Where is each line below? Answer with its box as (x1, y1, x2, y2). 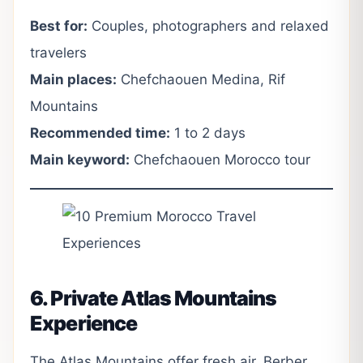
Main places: (30, 71, 117, 88)
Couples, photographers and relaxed (88, 18, 329, 34)
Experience (30, 311, 138, 335)
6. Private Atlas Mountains (30, 286, 277, 310)
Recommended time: (30, 125, 170, 141)
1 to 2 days (170, 125, 246, 141)
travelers (30, 45, 87, 61)
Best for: (30, 18, 88, 34)
